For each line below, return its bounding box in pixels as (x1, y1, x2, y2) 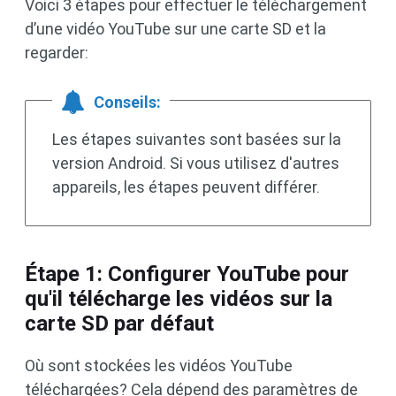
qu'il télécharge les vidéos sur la (25, 286, 332, 311)
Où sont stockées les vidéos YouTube (25, 356, 293, 375)
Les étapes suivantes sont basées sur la (52, 130, 341, 148)
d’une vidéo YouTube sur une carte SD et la (25, 19, 326, 38)
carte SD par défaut (25, 311, 214, 336)
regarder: (25, 43, 88, 62)
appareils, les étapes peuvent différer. (52, 178, 320, 196)
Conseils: (94, 92, 161, 111)
